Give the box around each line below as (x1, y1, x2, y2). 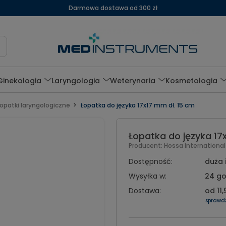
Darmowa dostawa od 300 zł (69, 4, 157, 12)
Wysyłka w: (128, 171, 166, 181)
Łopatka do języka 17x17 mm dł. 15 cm (80, 101, 195, 109)
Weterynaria (110, 75, 156, 86)
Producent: (128, 141, 164, 150)
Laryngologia (51, 75, 100, 86)
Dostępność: (128, 156, 173, 166)
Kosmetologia (165, 75, 218, 86)
